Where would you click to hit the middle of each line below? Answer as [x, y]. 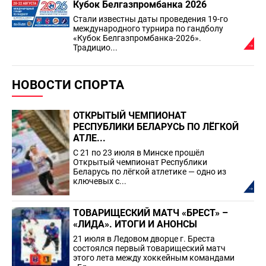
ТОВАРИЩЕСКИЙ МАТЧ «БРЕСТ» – [151, 213]
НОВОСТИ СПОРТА [68, 85]
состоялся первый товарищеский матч [149, 248]
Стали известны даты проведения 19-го [151, 19]
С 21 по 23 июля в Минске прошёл [139, 152]
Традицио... [95, 47]
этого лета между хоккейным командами [154, 258]
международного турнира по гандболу [148, 28]
